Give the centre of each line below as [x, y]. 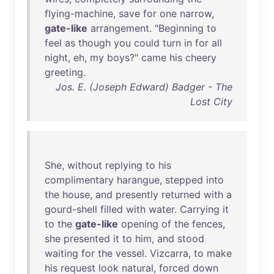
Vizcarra [169, 253]
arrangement [120, 28]
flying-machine [79, 13]
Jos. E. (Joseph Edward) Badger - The [144, 87]
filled [112, 209]
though [94, 43]
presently [137, 194]
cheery [201, 57]
